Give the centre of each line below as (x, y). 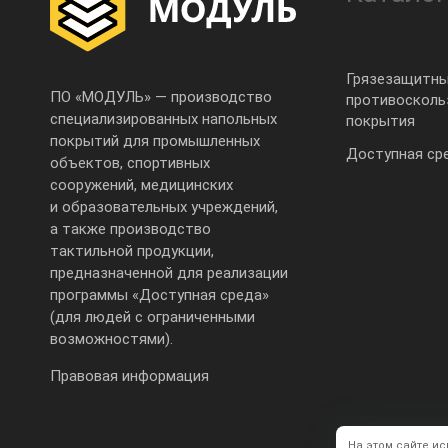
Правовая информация (129, 376)
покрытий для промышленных (155, 141)
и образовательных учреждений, (164, 207)
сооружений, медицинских (141, 185)
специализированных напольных (163, 119)
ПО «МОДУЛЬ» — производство (161, 97)
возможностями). (111, 339)
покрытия (380, 120)
